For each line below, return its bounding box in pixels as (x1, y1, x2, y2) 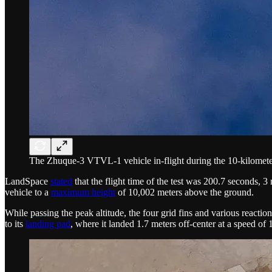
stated (50, 175, 72, 186)
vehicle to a (5, 186, 51, 197)
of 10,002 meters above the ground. (115, 186, 254, 197)
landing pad (25, 218, 70, 229)
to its (5, 218, 25, 229)
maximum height (51, 186, 115, 197)
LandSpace (5, 175, 50, 186)
